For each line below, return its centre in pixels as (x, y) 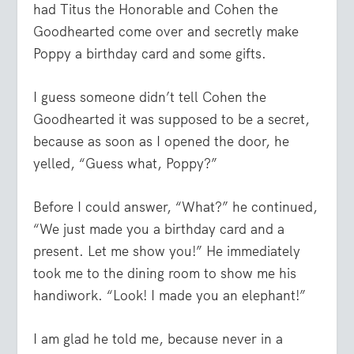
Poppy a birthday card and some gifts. (150, 53)
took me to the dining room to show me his (165, 273)
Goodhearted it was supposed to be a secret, (172, 119)
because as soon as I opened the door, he (162, 141)
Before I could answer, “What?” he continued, (176, 207)
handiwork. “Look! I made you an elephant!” (170, 295)
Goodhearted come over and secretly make (166, 31)
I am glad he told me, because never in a (158, 339)
